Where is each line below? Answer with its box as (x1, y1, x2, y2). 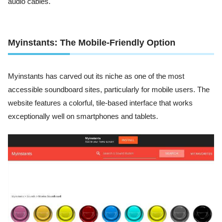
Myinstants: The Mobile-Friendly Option (8, 37, 175, 48)
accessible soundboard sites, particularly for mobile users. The (8, 85, 210, 94)
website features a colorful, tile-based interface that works (8, 99, 193, 107)
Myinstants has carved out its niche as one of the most (8, 72, 184, 80)
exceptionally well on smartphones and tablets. (8, 112, 158, 120)
